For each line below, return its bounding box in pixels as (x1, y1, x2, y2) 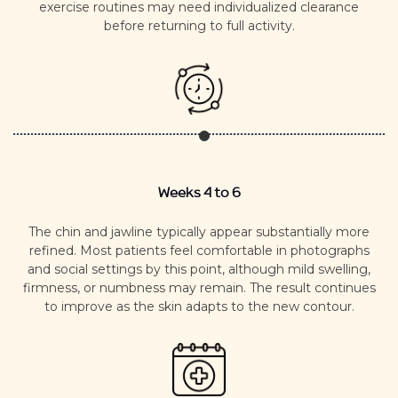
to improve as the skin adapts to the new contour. (44, 298, 354, 314)
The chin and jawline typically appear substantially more (28, 223, 370, 240)
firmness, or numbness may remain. (22, 279, 250, 296)
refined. (28, 242, 80, 259)
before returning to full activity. (103, 17, 295, 34)
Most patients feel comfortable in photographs (79, 242, 370, 259)
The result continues (249, 279, 376, 296)
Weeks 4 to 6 (157, 187, 241, 204)
